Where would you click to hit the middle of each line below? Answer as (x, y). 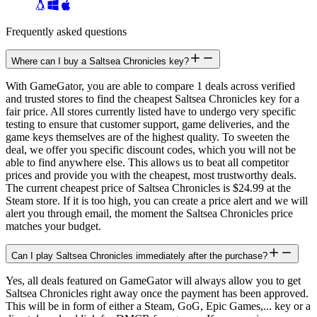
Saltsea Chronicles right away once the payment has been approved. (157, 293)
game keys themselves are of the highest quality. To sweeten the (148, 137)
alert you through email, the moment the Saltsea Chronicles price (149, 213)
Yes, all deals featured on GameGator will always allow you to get (153, 280)
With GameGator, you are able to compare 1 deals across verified (150, 86)
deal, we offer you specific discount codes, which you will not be (151, 149)
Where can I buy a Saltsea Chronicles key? (100, 61)
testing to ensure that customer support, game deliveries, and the (148, 124)
